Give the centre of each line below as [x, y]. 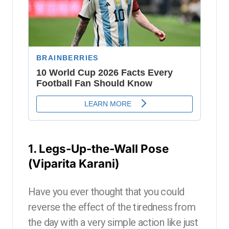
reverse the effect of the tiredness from [112, 207]
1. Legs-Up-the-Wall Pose [98, 148]
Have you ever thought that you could [106, 191]
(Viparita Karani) [74, 163]
